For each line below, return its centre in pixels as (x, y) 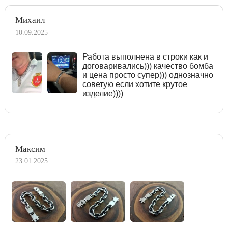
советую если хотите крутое (135, 84)
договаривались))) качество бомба (148, 66)
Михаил (30, 20)
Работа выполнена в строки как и (146, 56)
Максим (30, 149)
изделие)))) (103, 93)
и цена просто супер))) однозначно (148, 75)
